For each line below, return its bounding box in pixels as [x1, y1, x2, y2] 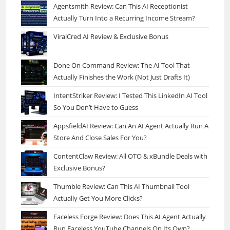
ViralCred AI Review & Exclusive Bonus [53, 31, 169, 41]
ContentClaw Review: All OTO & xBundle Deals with [53, 151, 208, 161]
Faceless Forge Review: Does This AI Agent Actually [53, 212, 206, 221]
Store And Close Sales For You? [53, 132, 147, 142]
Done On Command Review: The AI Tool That [53, 60, 190, 70]
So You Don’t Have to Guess [53, 102, 139, 112]
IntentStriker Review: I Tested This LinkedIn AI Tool [53, 90, 208, 100]
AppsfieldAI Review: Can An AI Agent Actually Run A [53, 121, 209, 130]
